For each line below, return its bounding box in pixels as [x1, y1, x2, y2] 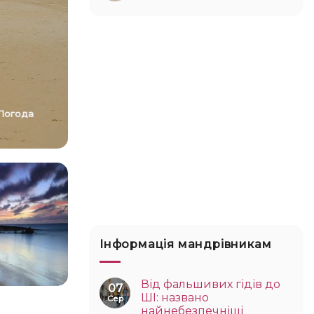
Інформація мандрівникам [100, 238, 272, 252]
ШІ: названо [141, 290, 209, 304]
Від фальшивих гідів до [141, 277, 280, 291]
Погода [4, 107, 34, 119]
